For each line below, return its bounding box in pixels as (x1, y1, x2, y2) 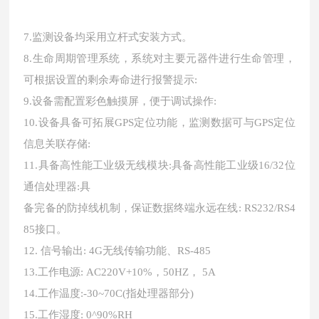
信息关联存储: (23, 138, 91, 150)
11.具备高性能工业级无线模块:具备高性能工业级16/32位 (23, 159, 296, 172)
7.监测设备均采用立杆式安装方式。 (23, 31, 193, 43)
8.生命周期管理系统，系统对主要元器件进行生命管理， (23, 53, 296, 65)
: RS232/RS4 (238, 202, 296, 214)
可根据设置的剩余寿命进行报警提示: (23, 74, 198, 86)
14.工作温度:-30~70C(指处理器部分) (23, 288, 194, 300)
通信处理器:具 (23, 181, 91, 193)
